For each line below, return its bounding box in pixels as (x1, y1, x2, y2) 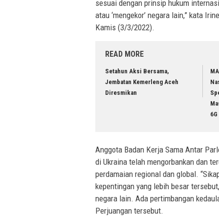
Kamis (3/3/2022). (95, 22, 154, 33)
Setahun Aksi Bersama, (105, 67, 169, 75)
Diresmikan (105, 89, 137, 97)
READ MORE (105, 49, 144, 59)
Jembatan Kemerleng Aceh (105, 78, 178, 86)
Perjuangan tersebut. (95, 205, 163, 216)
